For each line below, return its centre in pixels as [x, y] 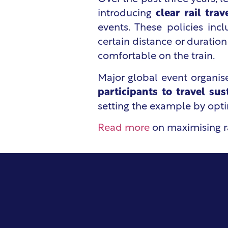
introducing [127, 14]
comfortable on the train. [156, 57]
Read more [124, 129]
